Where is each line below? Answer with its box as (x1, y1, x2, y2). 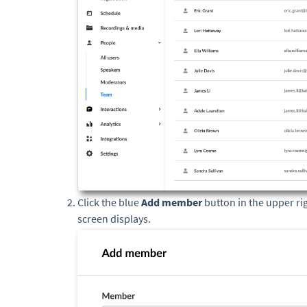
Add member (141, 195, 202, 210)
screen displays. (77, 212, 153, 226)
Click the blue (77, 195, 141, 210)
